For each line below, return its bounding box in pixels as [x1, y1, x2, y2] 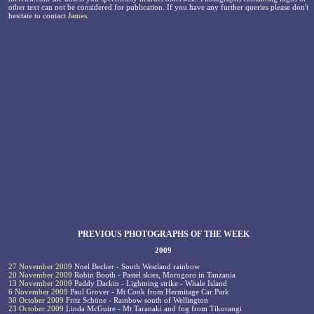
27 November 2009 [8, 262, 72, 271]
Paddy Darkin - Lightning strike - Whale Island [72, 279, 227, 288]
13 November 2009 [8, 279, 72, 288]
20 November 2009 [8, 271, 72, 280]
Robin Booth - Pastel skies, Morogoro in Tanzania [72, 271, 235, 280]
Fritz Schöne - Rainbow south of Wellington [64, 296, 208, 305]
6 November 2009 [8, 287, 68, 296]
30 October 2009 [8, 296, 64, 305]
